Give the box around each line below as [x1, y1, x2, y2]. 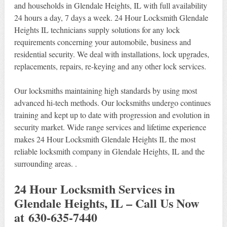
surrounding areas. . [14, 158, 77, 169]
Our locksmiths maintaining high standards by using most [14, 85, 197, 96]
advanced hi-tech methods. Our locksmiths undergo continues [14, 97, 211, 108]
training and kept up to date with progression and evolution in [14, 109, 210, 120]
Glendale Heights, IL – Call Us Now [14, 194, 199, 212]
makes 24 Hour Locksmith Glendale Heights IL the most [14, 133, 196, 144]
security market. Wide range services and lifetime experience [14, 121, 206, 132]
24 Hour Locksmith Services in [14, 179, 175, 198]
